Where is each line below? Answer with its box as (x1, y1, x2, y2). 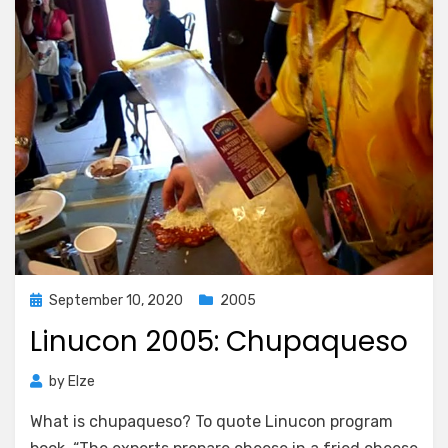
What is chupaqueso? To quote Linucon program (30, 412, 393, 431)
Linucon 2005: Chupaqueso (30, 322, 408, 361)
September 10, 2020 (49, 292, 183, 309)
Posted (29, 291, 76, 308)
